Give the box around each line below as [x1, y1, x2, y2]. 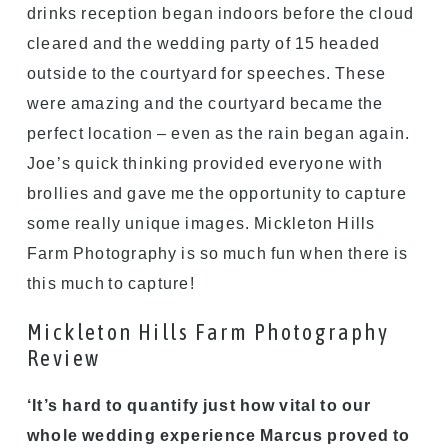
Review [26, 344, 101, 371]
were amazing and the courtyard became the [26, 94, 384, 112]
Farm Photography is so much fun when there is [26, 244, 409, 262]
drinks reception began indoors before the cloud [26, 4, 415, 22]
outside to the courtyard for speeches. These [26, 64, 387, 82]
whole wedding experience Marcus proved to [26, 426, 411, 444]
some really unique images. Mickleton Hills [26, 214, 376, 232]
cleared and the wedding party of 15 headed [26, 34, 381, 52]
